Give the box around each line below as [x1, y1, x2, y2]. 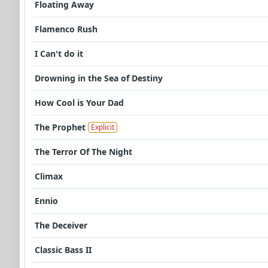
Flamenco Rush [35, 23, 98, 35]
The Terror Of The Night [35, 146, 132, 158]
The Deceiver [35, 220, 87, 232]
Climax [35, 170, 63, 182]
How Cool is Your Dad [35, 97, 124, 109]
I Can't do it [35, 48, 83, 60]
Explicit [91, 121, 114, 132]
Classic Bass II [35, 244, 92, 256]
